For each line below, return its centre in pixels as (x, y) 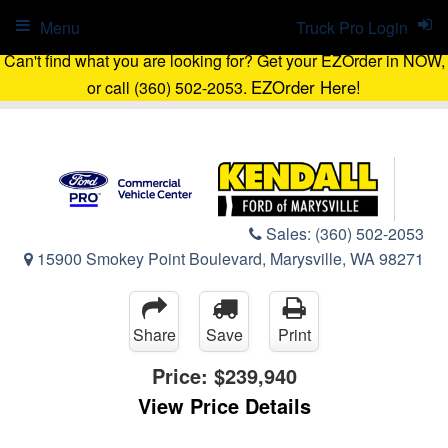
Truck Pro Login (352, 27)
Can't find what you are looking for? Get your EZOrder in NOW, (224, 60)
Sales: (288, 233)
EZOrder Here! (306, 87)
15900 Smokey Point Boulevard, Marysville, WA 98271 (228, 258)
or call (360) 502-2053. (169, 87)
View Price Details (224, 405)
